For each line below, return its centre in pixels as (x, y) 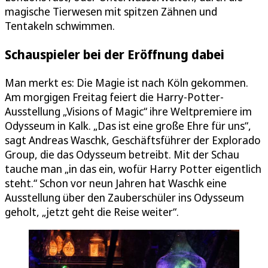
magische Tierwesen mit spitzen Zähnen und (111, 12)
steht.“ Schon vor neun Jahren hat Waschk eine (116, 183)
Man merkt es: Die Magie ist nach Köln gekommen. (127, 83)
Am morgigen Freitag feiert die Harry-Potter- (114, 97)
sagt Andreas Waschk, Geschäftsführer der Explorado (133, 140)
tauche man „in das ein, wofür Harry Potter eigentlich (133, 169)
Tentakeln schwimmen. (60, 26)
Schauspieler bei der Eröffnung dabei (115, 54)
